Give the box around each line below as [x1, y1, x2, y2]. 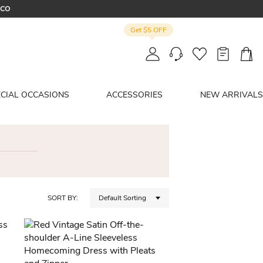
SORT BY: [48, 193, 78, 203]
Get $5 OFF [130, 25, 167, 35]
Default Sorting [99, 193, 146, 203]
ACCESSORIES [106, 89, 163, 100]
